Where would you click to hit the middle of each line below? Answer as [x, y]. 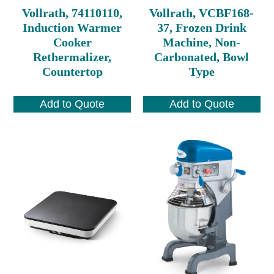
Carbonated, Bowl [202, 57]
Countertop [72, 71]
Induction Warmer [72, 27]
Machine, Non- [202, 42]
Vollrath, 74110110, [72, 13]
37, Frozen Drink [202, 27]
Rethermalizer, [72, 57]
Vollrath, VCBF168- [202, 13]
